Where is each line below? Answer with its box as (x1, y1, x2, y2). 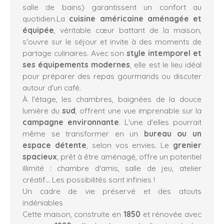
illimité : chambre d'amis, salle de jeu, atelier (22, 162, 201, 173)
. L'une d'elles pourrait (119, 116, 201, 127)
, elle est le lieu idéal (130, 59, 202, 69)
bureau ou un (143, 128, 202, 138)
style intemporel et (126, 47, 202, 58)
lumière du (22, 105, 62, 115)
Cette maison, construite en (22, 208, 123, 219)
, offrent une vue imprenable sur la (75, 105, 201, 115)
